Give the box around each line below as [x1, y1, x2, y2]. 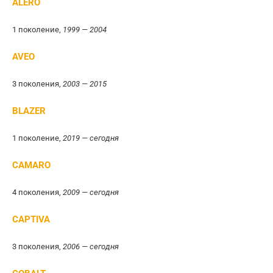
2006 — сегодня [63, 242, 119, 251]
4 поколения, [12, 188, 63, 197]
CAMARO [12, 160, 51, 171]
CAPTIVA [12, 214, 50, 225]
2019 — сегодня [63, 133, 119, 143]
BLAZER [12, 105, 46, 116]
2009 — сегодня [63, 188, 119, 197]
